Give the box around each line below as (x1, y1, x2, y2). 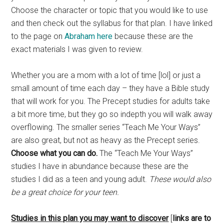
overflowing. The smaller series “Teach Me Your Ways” (11, 122, 201, 132)
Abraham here (64, 31, 113, 41)
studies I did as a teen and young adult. (11, 174, 149, 184)
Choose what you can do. (11, 148, 98, 158)
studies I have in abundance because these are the (11, 161, 189, 171)
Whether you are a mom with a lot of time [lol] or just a (11, 70, 201, 80)
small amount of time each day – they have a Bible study (11, 83, 210, 93)
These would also (149, 174, 211, 184)
